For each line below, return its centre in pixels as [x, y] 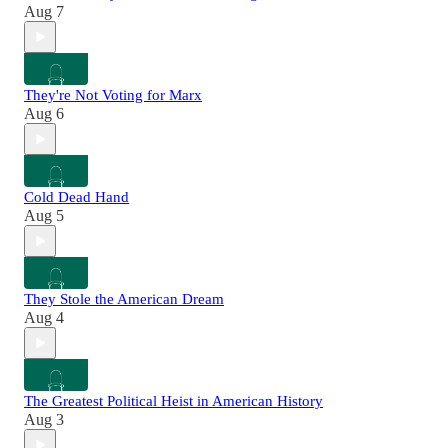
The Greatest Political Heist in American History [173, 401]
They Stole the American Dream [124, 299]
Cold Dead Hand [76, 197]
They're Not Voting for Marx [113, 95]
